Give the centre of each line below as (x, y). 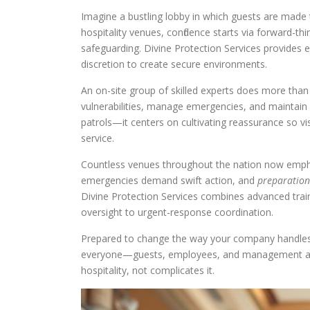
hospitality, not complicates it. (148, 270)
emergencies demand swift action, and (169, 180)
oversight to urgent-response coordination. (177, 212)
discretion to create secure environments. (174, 64)
